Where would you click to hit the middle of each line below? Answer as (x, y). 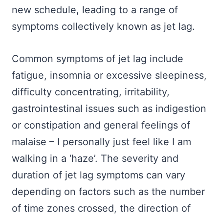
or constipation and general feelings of (101, 125)
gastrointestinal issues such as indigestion (109, 109)
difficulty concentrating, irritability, (91, 92)
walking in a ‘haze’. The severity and (95, 159)
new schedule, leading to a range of (95, 10)
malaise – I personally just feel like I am (101, 142)
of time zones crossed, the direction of (101, 208)
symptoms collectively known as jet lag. (103, 27)
